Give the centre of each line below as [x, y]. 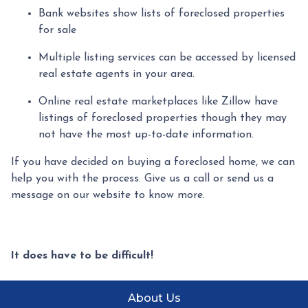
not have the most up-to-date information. [146, 135]
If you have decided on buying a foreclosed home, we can [153, 162]
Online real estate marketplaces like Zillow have [158, 102]
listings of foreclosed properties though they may [163, 118]
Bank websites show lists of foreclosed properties [162, 14]
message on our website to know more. [108, 195]
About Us [154, 298]
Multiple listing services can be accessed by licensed [167, 58]
